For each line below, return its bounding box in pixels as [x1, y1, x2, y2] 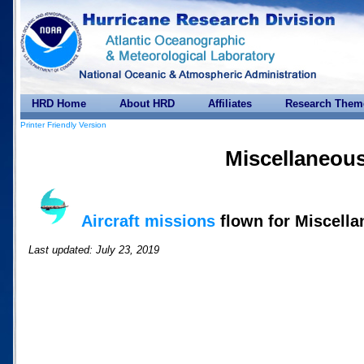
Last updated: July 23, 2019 [28, 243, 159, 256]
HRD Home [32, 97, 86, 110]
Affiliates [208, 97, 252, 110]
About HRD [119, 97, 175, 110]
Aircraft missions [81, 211, 215, 230]
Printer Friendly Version [20, 120, 106, 129]
